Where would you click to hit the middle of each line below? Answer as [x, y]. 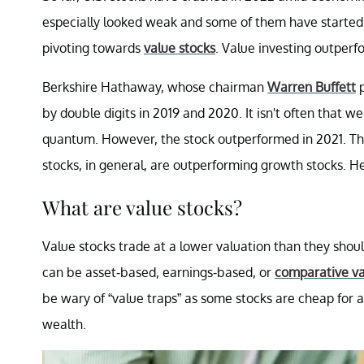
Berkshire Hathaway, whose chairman [155, 87]
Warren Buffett [312, 87]
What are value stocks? [142, 207]
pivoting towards [93, 48]
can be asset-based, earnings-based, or [158, 272]
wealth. [64, 324]
